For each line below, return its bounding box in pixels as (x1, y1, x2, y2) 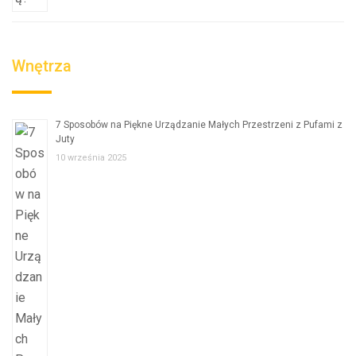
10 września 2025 (56, 153, 126, 163)
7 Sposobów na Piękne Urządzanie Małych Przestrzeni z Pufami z (56, 119, 342, 130)
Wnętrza (12, 56, 72, 75)
